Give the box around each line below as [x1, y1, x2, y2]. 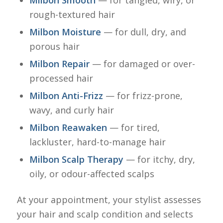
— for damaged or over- [89, 58, 195, 70]
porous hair [29, 40, 80, 53]
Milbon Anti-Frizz [29, 90, 103, 102]
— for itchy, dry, [123, 153, 195, 166]
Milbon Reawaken [29, 121, 107, 134]
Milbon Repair [29, 58, 90, 70]
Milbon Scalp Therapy [29, 153, 123, 166]
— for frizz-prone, [103, 90, 183, 102]
